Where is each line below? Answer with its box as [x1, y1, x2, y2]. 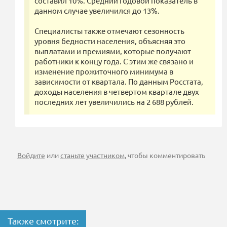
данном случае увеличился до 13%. [34, 6, 160, 16]
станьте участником [60, 150, 125, 160]
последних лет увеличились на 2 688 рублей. [34, 97, 194, 107]
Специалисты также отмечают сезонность [34, 26, 184, 36]
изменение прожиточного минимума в [34, 66, 173, 77]
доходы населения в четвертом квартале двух [34, 87, 199, 97]
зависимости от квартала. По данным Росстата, [34, 77, 203, 87]
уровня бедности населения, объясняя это [34, 36, 185, 46]
